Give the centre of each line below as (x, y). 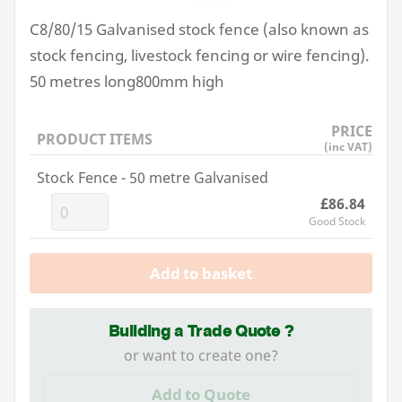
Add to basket (201, 274)
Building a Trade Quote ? (201, 331)
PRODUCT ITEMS (95, 140)
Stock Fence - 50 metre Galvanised (153, 178)
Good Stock (337, 222)
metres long (91, 82)
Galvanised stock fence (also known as (231, 30)
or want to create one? (201, 355)
